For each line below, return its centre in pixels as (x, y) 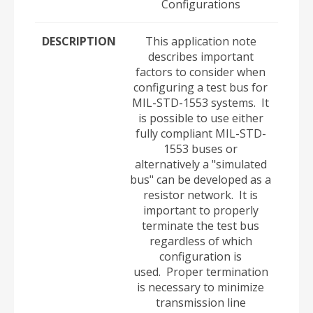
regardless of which (201, 241)
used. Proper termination (201, 272)
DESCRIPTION (79, 41)
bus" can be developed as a (201, 180)
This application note (201, 41)
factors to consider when (201, 72)
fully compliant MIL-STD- (201, 133)
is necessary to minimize (201, 287)
